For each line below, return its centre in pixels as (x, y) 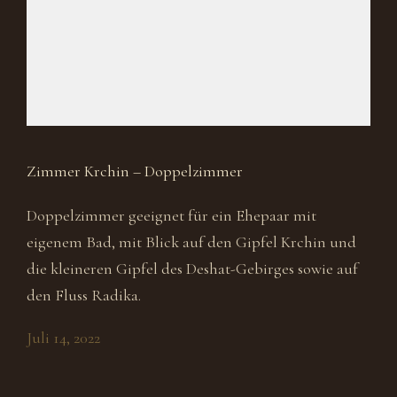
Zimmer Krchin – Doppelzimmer (135, 171)
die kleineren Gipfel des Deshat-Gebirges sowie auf (192, 269)
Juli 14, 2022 (63, 338)
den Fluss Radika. (84, 295)
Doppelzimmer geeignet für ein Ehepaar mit (171, 215)
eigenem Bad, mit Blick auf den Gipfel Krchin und (191, 242)
